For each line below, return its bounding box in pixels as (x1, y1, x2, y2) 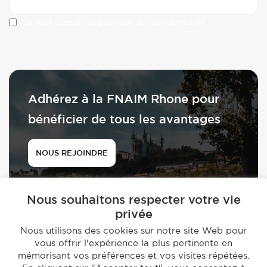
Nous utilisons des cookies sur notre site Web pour (20, 226, 247, 235)
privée (114, 207, 153, 220)
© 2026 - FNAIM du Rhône (78, 246, 189, 254)
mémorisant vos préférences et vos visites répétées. (17, 251, 250, 260)
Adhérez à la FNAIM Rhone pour (28, 92, 219, 105)
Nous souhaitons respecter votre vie (26, 193, 241, 206)
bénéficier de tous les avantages (28, 113, 221, 125)
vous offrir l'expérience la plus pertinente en (35, 238, 232, 247)
